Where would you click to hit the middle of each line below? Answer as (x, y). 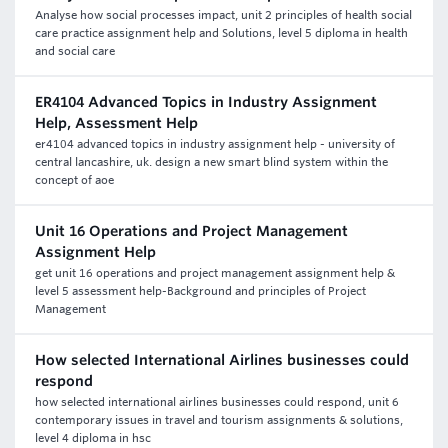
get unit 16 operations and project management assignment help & (215, 273)
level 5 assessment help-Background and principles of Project (200, 291)
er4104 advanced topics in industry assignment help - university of (215, 144)
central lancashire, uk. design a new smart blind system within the (211, 162)
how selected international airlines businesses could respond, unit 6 (217, 402)
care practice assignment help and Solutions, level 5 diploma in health (221, 33)
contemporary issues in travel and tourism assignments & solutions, (219, 420)
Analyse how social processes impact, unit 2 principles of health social (223, 15)
